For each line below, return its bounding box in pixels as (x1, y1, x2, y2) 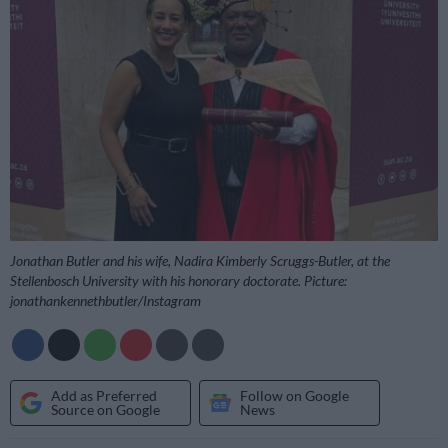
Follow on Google (240, 386, 349, 404)
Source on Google (51, 400, 160, 418)
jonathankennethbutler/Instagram (10, 292, 201, 310)
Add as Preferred (51, 386, 157, 404)
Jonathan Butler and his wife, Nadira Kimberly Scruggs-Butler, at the (10, 252, 390, 270)
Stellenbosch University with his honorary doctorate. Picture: (10, 272, 347, 290)
